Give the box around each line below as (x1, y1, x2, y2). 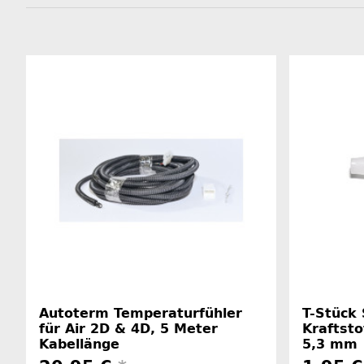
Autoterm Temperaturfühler (39, 305, 242, 321)
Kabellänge (39, 336, 119, 352)
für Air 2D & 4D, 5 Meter (39, 320, 218, 336)
